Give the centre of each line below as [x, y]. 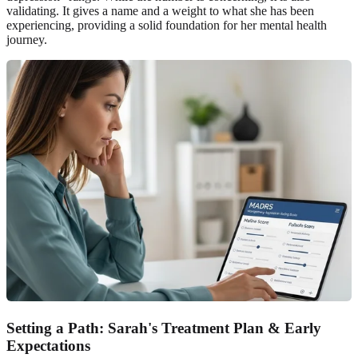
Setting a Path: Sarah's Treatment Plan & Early [164, 328]
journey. [27, 40]
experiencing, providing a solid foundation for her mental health [167, 26]
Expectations [48, 346]
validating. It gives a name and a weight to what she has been [160, 11]
